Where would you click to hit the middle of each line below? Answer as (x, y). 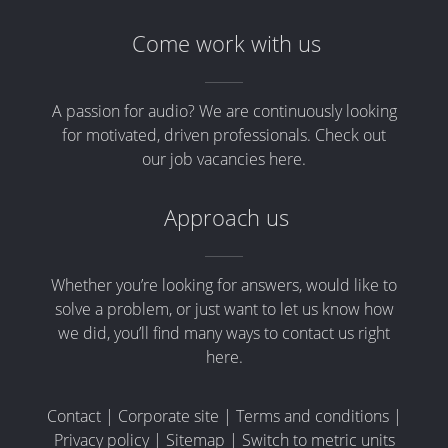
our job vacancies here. (224, 158)
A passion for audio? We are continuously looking (224, 110)
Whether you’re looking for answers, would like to (224, 284)
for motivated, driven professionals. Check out (224, 134)
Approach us (227, 217)
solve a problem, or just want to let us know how (224, 308)
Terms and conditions (312, 415)
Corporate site (168, 415)
